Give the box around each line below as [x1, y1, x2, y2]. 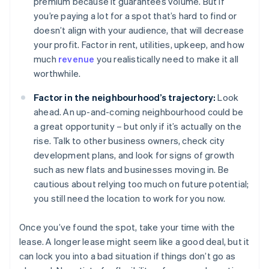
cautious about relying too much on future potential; [34, 178, 249, 190]
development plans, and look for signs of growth [34, 149, 235, 162]
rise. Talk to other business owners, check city [34, 134, 225, 147]
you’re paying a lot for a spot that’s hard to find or [34, 10, 237, 22]
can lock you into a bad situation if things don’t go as [19, 250, 236, 262]
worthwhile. [34, 67, 81, 80]
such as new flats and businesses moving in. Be [34, 163, 229, 176]
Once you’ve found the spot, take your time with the [19, 221, 235, 234]
